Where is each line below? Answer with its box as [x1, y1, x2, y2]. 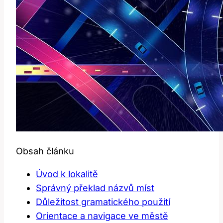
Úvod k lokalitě [36, 168, 98, 179]
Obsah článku [16, 145, 74, 156]
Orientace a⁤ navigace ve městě [36, 210, 168, 221]
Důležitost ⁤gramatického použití [36, 196, 170, 207]
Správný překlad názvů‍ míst [36, 182, 154, 193]
